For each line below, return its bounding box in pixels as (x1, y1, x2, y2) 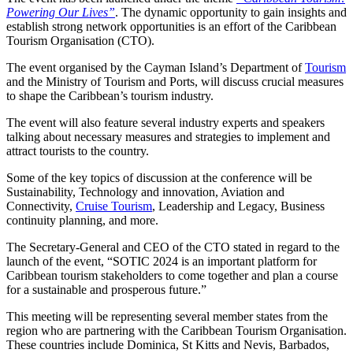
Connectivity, (6, 199, 76, 214)
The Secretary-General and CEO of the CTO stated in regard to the (6, 240, 340, 255)
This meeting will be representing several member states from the (6, 310, 328, 324)
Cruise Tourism (76, 199, 152, 214)
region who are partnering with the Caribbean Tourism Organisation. (6, 324, 347, 338)
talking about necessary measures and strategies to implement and (6, 130, 330, 144)
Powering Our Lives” (6, 6, 115, 20)
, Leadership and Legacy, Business (152, 199, 325, 214)
